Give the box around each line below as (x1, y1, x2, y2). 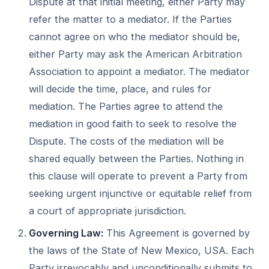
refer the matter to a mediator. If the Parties (29, 13, 232, 25)
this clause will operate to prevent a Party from (29, 170, 247, 182)
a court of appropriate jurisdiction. (29, 205, 186, 217)
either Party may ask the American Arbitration (29, 48, 242, 60)
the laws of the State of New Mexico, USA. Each (29, 244, 254, 256)
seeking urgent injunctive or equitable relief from (29, 187, 252, 199)
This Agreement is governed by (103, 227, 250, 239)
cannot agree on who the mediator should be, (29, 31, 240, 43)
